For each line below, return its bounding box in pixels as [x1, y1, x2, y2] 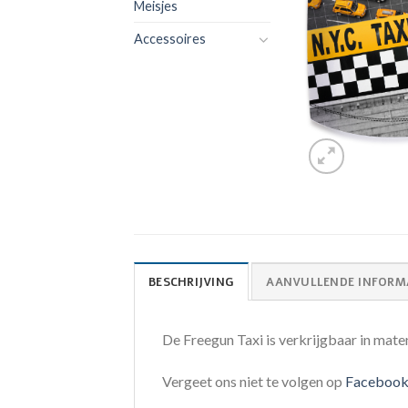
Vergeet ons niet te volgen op [162, 372, 345, 391]
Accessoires [134, 31, 206, 47]
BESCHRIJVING [148, 274, 235, 291]
